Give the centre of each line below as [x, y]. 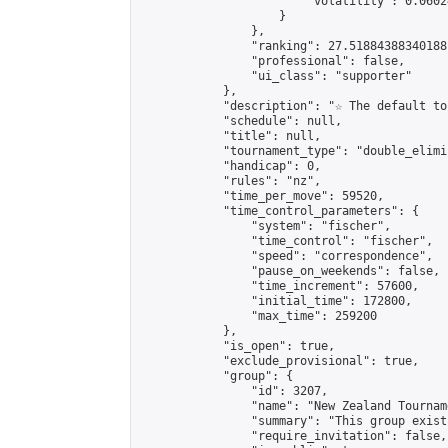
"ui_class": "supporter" [275, 76]
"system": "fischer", [265, 226]
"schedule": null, [240, 121]
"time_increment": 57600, [279, 286]
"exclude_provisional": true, [279, 361]
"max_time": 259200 [258, 316]
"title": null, [230, 136]
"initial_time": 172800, [275, 301]
